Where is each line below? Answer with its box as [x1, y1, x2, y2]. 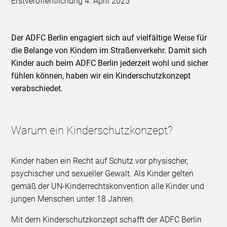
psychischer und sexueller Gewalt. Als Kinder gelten [11, 169, 194, 179]
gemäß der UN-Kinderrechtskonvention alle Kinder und [11, 181, 205, 192]
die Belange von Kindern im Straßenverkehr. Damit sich [11, 46, 207, 56]
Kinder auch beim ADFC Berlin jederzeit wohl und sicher [11, 58, 209, 68]
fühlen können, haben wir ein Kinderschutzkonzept [11, 71, 191, 81]
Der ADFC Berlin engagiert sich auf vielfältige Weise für [11, 33, 207, 43]
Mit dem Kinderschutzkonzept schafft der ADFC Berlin [11, 215, 202, 225]
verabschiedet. [11, 84, 63, 94]
